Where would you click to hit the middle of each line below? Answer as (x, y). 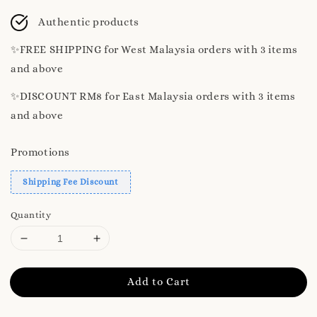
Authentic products (89, 22)
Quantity (31, 215)
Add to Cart (158, 282)
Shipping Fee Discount (71, 182)
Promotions (40, 152)
